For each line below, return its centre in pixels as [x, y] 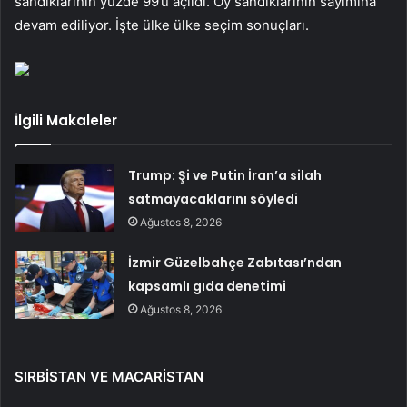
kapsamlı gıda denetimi [208, 286]
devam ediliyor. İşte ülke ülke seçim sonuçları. [162, 25]
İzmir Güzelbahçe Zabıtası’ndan [235, 262]
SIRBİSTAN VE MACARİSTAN [109, 376]
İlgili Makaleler [66, 120]
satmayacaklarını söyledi [213, 199]
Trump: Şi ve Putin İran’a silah [225, 175]
